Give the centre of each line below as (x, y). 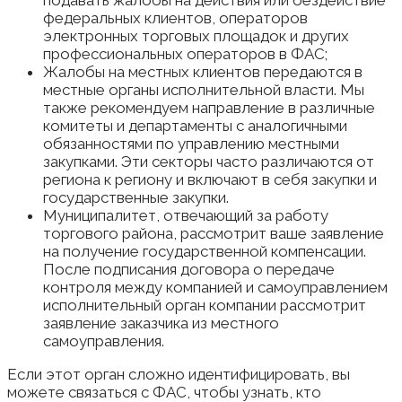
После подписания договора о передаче (189, 269)
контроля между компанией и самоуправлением (215, 287)
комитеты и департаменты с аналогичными (195, 125)
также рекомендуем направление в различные (209, 107)
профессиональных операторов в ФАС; (185, 53)
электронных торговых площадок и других (196, 35)
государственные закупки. (136, 197)
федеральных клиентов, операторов (175, 17)
